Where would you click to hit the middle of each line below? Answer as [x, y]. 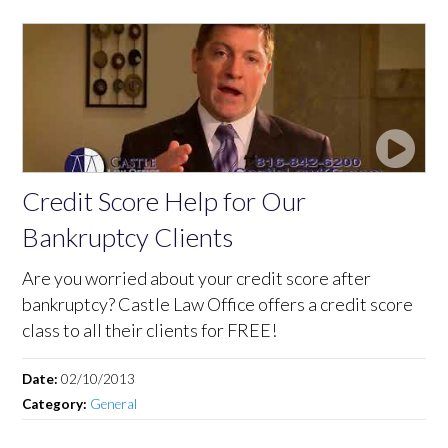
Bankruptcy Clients [128, 236]
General [114, 403]
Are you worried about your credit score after [197, 277]
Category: [56, 403]
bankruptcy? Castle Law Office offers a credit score [218, 303]
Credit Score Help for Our [164, 200]
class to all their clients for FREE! [150, 329]
